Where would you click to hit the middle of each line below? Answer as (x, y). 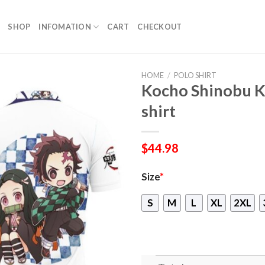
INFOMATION (65, 27)
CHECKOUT (160, 27)
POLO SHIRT (195, 75)
